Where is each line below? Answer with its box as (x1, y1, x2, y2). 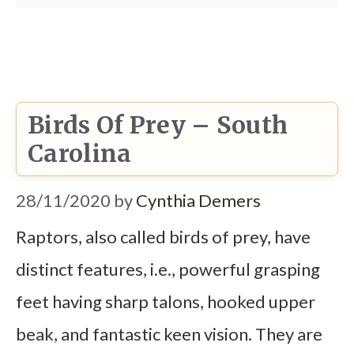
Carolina (28, 137, 132, 168)
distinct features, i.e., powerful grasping (16, 258, 320, 281)
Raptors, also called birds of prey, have (16, 226, 311, 248)
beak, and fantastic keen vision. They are (16, 323, 322, 345)
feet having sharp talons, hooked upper (16, 291, 315, 313)
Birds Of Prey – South (28, 109, 288, 140)
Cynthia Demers (136, 189, 261, 211)
